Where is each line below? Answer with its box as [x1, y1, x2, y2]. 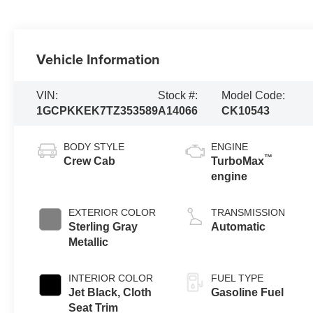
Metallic [68, 235, 109, 248]
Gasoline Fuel [211, 286, 284, 298]
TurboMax [211, 154, 265, 167]
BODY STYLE [64, 140, 125, 152]
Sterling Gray [68, 220, 138, 233]
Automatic [211, 220, 266, 233]
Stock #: [158, 89, 198, 101]
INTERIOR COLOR [68, 272, 154, 284]
